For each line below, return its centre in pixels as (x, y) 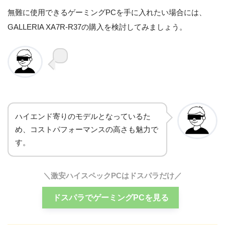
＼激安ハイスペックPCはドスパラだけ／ (113, 176)
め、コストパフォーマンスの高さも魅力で (87, 130)
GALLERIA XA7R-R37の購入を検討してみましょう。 (97, 27)
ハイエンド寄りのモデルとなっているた (83, 117)
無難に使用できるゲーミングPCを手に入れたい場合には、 (107, 13)
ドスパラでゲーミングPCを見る (110, 197)
